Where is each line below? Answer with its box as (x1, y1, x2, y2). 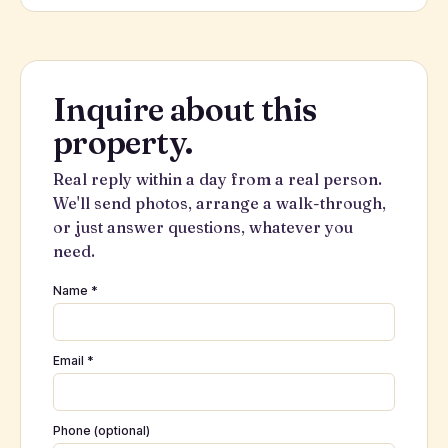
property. (53, 123, 193, 162)
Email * (53, 353, 94, 368)
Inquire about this (53, 90, 317, 129)
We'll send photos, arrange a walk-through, (53, 193, 386, 213)
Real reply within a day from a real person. (53, 169, 382, 189)
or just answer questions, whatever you (53, 217, 353, 237)
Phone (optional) (53, 423, 150, 438)
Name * (53, 283, 98, 298)
